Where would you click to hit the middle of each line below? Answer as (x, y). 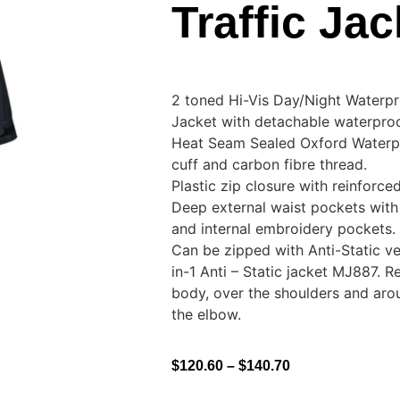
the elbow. (206, 314)
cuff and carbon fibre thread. (269, 164)
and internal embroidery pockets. (283, 229)
